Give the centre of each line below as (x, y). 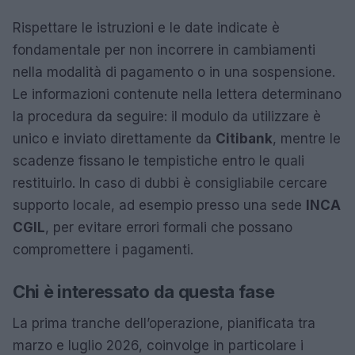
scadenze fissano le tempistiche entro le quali (158, 160)
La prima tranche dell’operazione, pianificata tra (164, 323)
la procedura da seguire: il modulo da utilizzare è (167, 116)
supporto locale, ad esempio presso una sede (159, 205)
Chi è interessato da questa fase (144, 291)
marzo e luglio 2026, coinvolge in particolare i (158, 345)
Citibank (244, 138)
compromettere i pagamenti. (103, 249)
